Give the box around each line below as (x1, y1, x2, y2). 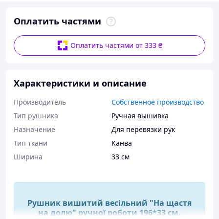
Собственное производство (111, 97, 204, 107)
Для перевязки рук (111, 125, 175, 134)
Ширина (14, 152, 43, 161)
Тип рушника (14, 111, 58, 120)
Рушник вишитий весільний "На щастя (27, 197, 192, 208)
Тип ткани (14, 138, 47, 148)
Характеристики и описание (14, 77, 147, 89)
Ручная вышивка (111, 111, 169, 120)
